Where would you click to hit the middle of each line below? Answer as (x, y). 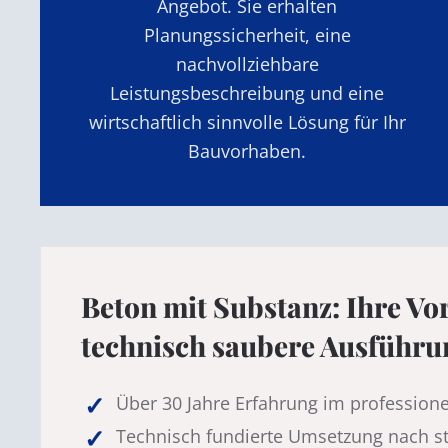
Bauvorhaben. (247, 150)
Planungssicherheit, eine (247, 34)
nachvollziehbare (247, 63)
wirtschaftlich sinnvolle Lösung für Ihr (247, 121)
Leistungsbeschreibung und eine (247, 92)
